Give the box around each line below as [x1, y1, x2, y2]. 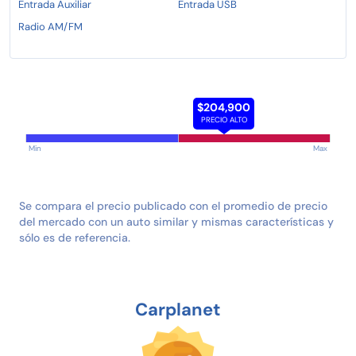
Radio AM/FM [18, 19, 83, 33]
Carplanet [135, 297, 221, 321]
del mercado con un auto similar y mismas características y [19, 214, 334, 229]
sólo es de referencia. [19, 230, 130, 245]
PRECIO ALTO [200, 114, 247, 125]
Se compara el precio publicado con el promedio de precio [19, 198, 327, 213]
